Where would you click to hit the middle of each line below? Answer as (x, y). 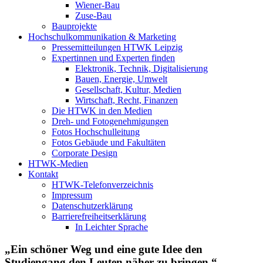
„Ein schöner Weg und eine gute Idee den (104, 249)
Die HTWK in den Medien (102, 110)
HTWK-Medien (58, 163)
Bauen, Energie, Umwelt (121, 79)
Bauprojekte (74, 26)
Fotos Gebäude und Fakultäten (109, 142)
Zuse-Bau (93, 15)
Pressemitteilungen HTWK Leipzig (117, 47)
